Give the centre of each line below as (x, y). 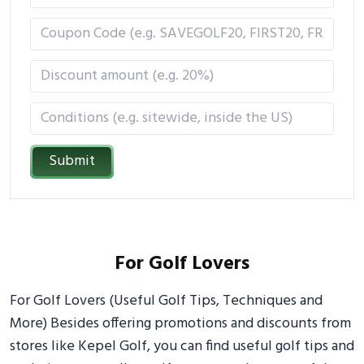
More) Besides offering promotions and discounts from (180, 324)
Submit (72, 161)
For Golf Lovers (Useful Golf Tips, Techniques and (166, 301)
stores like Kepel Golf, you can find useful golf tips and (182, 347)
